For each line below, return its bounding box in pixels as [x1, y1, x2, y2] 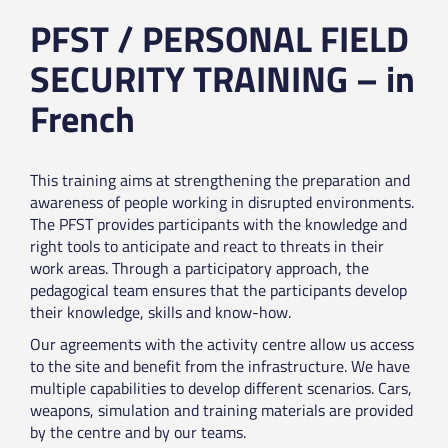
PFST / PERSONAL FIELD [30, 11, 409, 66]
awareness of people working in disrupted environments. [30, 190, 414, 214]
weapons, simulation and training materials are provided [30, 398, 413, 422]
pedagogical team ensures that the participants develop [30, 278, 407, 302]
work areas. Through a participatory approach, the [30, 256, 369, 280]
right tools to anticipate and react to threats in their [30, 234, 384, 258]
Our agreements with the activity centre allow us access [30, 332, 414, 356]
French [30, 91, 135, 146]
